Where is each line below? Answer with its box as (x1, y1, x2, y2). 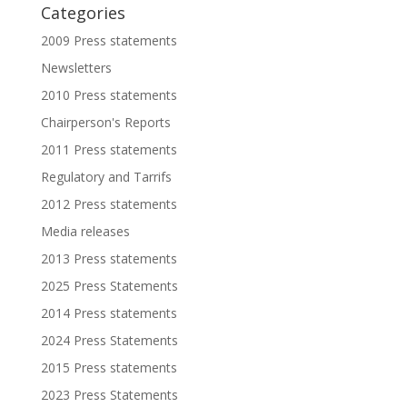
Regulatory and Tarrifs (40, 168, 172, 185)
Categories (40, 2, 125, 24)
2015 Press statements (40, 359, 177, 376)
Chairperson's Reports (40, 114, 171, 131)
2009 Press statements (40, 32, 177, 49)
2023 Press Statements (40, 386, 178, 403)
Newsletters (40, 59, 112, 76)
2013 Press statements (40, 250, 177, 267)
